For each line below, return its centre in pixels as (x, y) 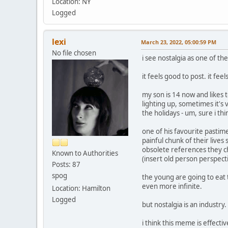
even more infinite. (172, 186)
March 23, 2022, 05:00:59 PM (179, 42)
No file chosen (74, 53)
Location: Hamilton (81, 188)
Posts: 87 (66, 164)
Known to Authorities (85, 153)
